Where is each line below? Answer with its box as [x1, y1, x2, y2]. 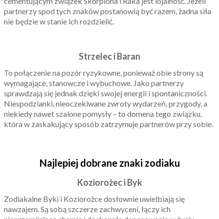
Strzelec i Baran [79, 51, 140, 62]
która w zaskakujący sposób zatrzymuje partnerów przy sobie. [4, 119, 213, 129]
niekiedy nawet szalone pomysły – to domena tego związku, [4, 109, 202, 118]
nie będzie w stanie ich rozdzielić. [4, 17, 114, 26]
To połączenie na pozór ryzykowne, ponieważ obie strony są [4, 68, 203, 77]
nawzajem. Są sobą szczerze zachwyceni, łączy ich [4, 204, 171, 214]
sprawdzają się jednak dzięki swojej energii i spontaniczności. [4, 88, 207, 98]
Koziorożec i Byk [77, 177, 142, 188]
